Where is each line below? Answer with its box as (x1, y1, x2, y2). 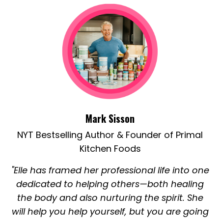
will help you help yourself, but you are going (11, 205, 209, 218)
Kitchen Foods (79, 142, 141, 155)
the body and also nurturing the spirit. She (17, 192, 203, 204)
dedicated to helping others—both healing (16, 178, 204, 191)
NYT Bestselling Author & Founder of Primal (17, 129, 203, 141)
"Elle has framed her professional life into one (11, 164, 209, 177)
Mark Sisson (85, 111, 135, 126)
